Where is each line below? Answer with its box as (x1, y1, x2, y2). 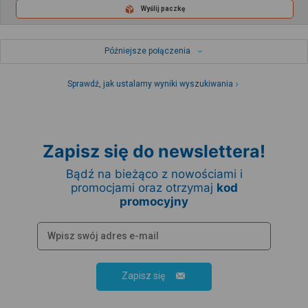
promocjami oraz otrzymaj (70, 180, 217, 195)
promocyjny (120, 194, 188, 208)
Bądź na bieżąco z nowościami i (65, 166, 243, 181)
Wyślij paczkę (141, 5, 185, 13)
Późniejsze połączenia (104, 45, 190, 56)
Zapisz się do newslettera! (43, 140, 265, 162)
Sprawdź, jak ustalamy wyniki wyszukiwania (67, 78, 234, 89)
